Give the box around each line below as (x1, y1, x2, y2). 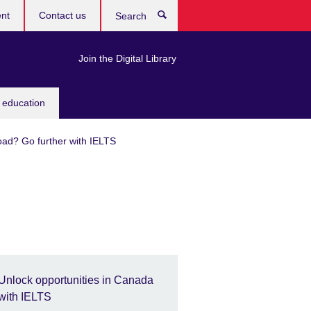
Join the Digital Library (78, 53, 176, 64)
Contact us (39, 10, 86, 21)
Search (174, 10, 213, 24)
